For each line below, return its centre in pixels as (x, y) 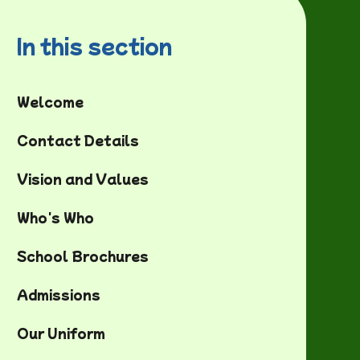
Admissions (58, 294)
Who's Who (55, 217)
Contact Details (78, 140)
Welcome (50, 101)
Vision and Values (82, 178)
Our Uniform (61, 333)
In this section (94, 45)
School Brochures (82, 256)
